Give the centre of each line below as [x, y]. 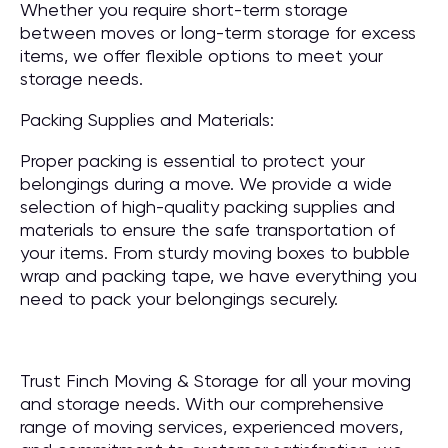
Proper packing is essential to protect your [192, 160]
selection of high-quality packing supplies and [207, 206]
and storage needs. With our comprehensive [202, 403]
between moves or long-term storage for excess [218, 32]
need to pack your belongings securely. [179, 298]
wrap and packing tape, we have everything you [218, 275]
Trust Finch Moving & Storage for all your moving [215, 380]
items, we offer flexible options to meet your [201, 55]
